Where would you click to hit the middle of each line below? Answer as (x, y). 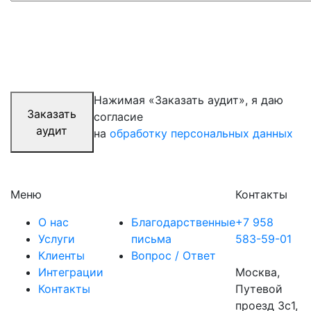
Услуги (57, 239)
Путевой (259, 289)
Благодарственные (183, 222)
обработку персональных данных (201, 133)
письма (151, 239)
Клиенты (61, 255)
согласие (118, 117)
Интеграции (71, 272)
